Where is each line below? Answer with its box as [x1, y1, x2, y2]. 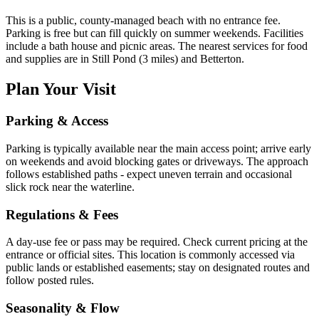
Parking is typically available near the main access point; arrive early [6, 142, 311, 155]
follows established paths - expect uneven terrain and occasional [6, 167, 292, 180]
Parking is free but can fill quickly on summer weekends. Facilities [6, 27, 303, 40]
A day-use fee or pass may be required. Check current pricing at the [6, 236, 308, 249]
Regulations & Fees [6, 206, 118, 222]
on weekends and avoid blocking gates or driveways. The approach [6, 155, 308, 167]
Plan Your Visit [6, 80, 116, 99]
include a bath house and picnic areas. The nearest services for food [6, 40, 308, 53]
